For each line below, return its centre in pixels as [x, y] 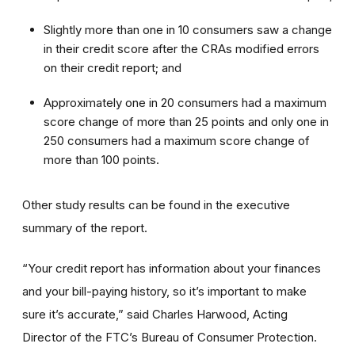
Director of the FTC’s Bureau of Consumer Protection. [171, 337]
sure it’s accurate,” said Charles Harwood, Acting [155, 314]
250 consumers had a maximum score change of [177, 140]
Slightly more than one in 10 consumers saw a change [188, 29]
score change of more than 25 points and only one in [186, 121]
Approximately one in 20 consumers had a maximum [185, 102]
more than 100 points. [119, 159]
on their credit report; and [113, 67]
